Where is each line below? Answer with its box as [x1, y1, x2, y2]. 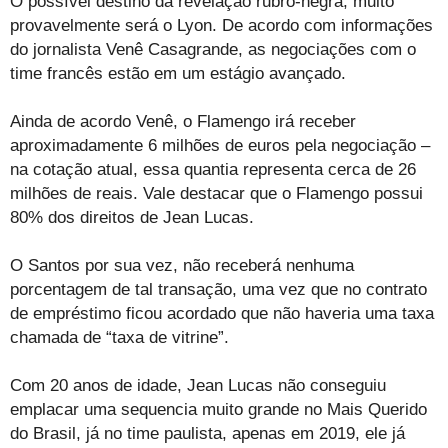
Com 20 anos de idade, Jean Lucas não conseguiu [10, 375, 386, 395]
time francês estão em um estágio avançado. [10, 63, 346, 83]
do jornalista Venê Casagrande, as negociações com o [10, 39, 416, 59]
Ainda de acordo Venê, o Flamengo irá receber [10, 111, 356, 131]
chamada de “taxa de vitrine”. [10, 327, 229, 347]
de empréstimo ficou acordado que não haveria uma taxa [10, 303, 434, 323]
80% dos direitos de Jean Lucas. [10, 207, 254, 227]
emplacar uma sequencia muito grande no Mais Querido [10, 399, 427, 419]
